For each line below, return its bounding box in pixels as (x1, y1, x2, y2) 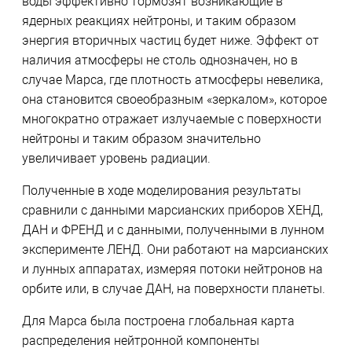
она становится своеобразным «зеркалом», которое (21, 92, 327, 108)
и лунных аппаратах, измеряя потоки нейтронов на (21, 262, 323, 277)
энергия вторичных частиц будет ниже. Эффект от (21, 33, 319, 49)
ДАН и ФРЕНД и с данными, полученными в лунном (21, 222, 324, 238)
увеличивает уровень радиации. (21, 151, 211, 167)
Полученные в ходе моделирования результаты (21, 183, 301, 199)
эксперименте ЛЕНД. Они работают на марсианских (21, 242, 328, 258)
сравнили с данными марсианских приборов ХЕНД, (21, 203, 323, 218)
